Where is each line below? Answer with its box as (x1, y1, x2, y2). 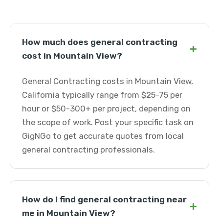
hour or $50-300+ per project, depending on (22, 104, 191, 113)
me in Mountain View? (22, 208, 115, 218)
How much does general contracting (22, 37, 177, 47)
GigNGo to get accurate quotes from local (22, 131, 184, 141)
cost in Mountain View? (22, 51, 122, 61)
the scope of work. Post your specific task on (22, 117, 194, 127)
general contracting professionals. (22, 145, 155, 154)
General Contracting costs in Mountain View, (22, 76, 193, 86)
